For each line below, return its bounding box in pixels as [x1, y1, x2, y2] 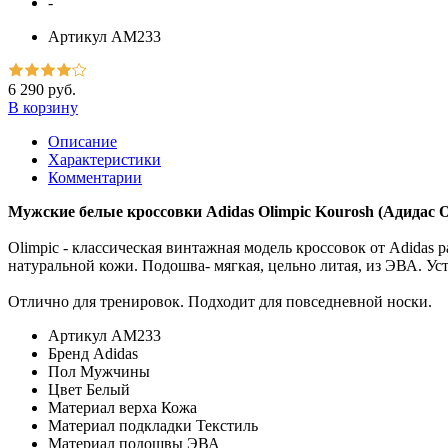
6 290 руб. [8, 80, 76, 98]
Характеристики [48, 150, 161, 168]
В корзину [8, 98, 78, 116]
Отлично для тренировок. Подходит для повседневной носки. [8, 292, 432, 310]
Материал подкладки [48, 416, 192, 434]
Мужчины [80, 362, 150, 380]
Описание [48, 132, 117, 150]
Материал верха [48, 398, 157, 416]
